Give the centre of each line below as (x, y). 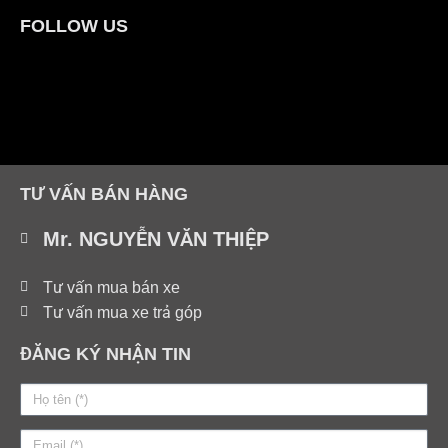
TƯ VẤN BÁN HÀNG (104, 193)
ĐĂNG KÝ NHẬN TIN (105, 353)
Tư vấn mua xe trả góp (122, 312)
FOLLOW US (74, 25)
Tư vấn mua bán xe (111, 287)
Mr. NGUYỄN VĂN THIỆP (155, 238)
